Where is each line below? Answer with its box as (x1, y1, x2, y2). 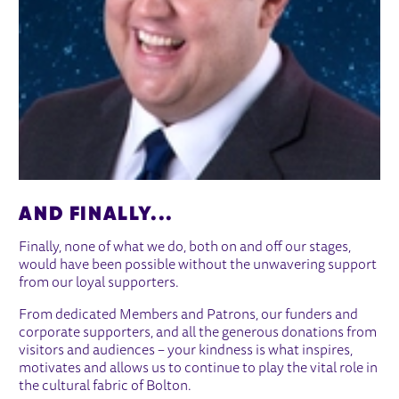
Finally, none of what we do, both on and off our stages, (19, 240, 352, 256)
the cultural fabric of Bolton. (19, 379, 192, 395)
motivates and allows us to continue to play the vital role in (19, 362, 379, 377)
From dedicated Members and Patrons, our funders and (19, 308, 359, 323)
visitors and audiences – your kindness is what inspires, (19, 344, 354, 359)
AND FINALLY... (19, 200, 174, 226)
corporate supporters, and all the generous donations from (19, 326, 378, 341)
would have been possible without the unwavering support (19, 258, 378, 273)
